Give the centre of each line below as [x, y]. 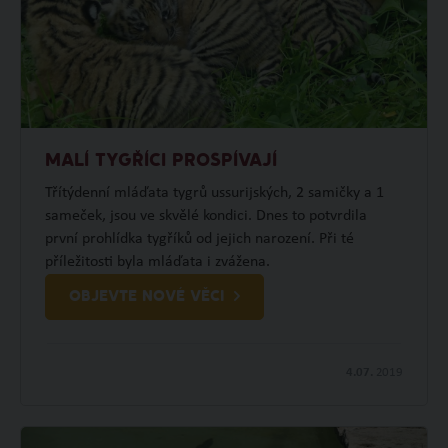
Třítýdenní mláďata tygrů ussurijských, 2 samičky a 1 [214, 192]
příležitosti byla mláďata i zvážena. [157, 261]
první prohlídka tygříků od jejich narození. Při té [199, 238]
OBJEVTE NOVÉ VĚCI [146, 296]
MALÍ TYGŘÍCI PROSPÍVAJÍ [160, 161]
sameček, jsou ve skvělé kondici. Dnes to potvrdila [205, 215]
